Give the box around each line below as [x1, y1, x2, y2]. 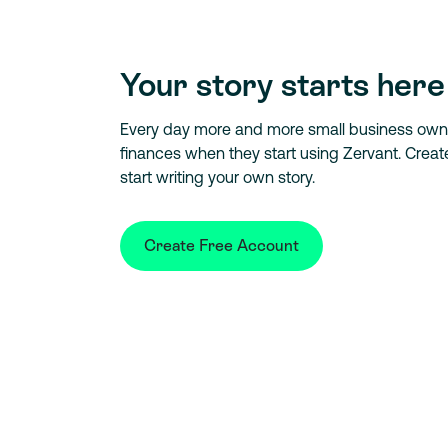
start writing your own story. [120, 168, 315, 187]
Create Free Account [144, 236, 299, 256]
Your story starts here [120, 67, 445, 104]
